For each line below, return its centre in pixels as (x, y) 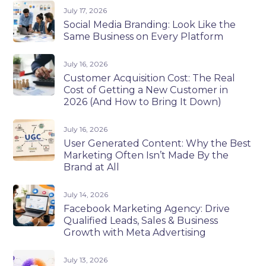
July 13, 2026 (86, 259)
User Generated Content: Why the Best (158, 143)
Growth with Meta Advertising (135, 232)
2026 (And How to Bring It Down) (143, 102)
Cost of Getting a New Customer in (146, 90)
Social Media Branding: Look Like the (150, 24)
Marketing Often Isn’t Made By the (146, 155)
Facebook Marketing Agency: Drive (147, 208)
